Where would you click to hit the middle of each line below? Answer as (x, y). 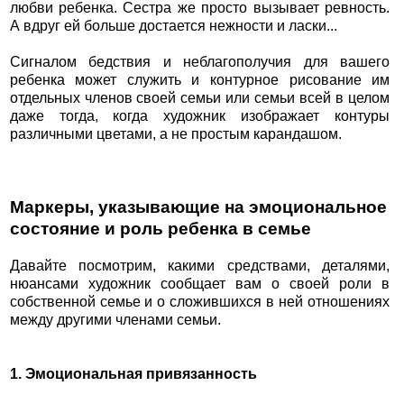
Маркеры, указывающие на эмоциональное (198, 207)
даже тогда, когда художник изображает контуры (200, 115)
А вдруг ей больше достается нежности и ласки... (173, 25)
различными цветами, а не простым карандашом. (175, 133)
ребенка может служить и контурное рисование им (200, 79)
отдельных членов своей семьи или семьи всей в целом (200, 97)
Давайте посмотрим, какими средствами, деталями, (200, 265)
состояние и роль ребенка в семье (160, 228)
